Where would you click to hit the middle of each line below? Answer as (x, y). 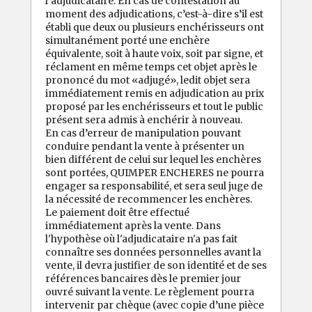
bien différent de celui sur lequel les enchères (153, 159)
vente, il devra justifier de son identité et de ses (156, 265)
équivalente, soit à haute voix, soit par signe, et (154, 53)
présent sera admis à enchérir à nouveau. (144, 119)
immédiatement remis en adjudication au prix (155, 93)
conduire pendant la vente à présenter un (145, 146)
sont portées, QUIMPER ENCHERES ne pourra (155, 172)
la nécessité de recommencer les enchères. (149, 199)
